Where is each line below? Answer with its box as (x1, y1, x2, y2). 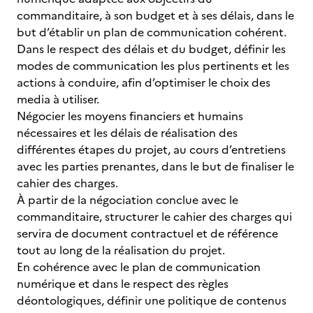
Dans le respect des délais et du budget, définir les (17, 41, 286, 57)
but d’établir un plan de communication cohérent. (17, 24, 286, 41)
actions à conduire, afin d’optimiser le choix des (17, 74, 270, 91)
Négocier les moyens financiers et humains (17, 108, 243, 124)
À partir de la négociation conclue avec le (17, 191, 238, 208)
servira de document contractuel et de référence (17, 225, 278, 242)
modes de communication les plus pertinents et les (17, 57, 289, 74)
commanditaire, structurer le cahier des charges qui (17, 208, 292, 225)
